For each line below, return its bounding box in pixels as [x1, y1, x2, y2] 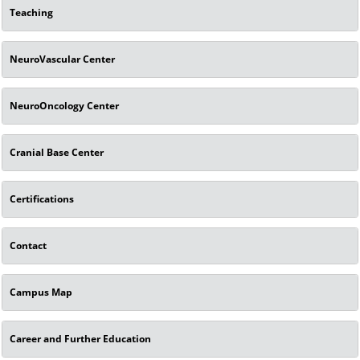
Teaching [10, 5, 54, 19]
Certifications [10, 191, 75, 206]
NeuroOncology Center [10, 98, 120, 112]
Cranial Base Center [10, 145, 104, 159]
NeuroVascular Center [10, 51, 116, 66]
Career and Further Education [10, 331, 152, 346]
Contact [10, 238, 47, 252]
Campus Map [10, 284, 73, 299]
